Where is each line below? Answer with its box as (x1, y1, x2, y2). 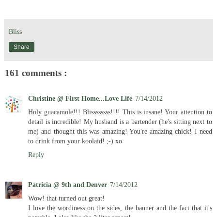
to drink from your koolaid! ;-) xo (28, 137, 122, 145)
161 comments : (5, 68, 67, 78)
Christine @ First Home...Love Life (28, 94, 132, 102)
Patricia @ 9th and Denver (28, 180, 107, 188)
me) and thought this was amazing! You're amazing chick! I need (28, 127, 212, 135)
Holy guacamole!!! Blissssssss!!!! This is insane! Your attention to (28, 108, 212, 116)
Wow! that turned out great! (28, 194, 105, 202)
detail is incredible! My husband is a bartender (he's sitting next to (28, 117, 212, 125)
